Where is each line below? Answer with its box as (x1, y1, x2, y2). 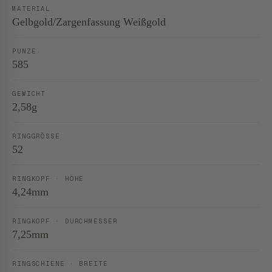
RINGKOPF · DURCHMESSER (12, 217, 118, 225)
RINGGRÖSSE (12, 132, 56, 140)
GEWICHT (12, 89, 46, 98)
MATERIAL (12, 4, 51, 13)
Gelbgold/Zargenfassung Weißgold (12, 16, 166, 28)
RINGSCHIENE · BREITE (12, 259, 108, 268)
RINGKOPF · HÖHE (12, 174, 84, 183)
